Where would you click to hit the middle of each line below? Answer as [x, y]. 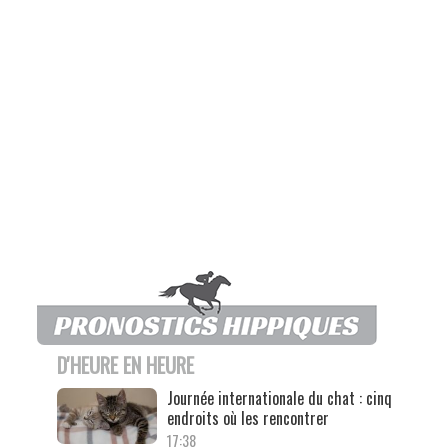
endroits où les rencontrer [247, 417]
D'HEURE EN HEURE [125, 364]
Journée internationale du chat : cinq [279, 397]
